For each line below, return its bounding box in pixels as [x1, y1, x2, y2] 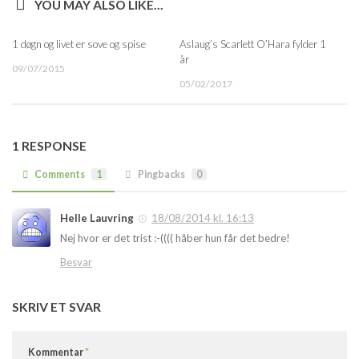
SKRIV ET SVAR [12, 298, 101, 314]
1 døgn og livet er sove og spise [12, 38, 146, 51]
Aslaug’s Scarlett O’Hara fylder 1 [179, 38, 326, 51]
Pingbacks [137, 168, 185, 181]
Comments [34, 168, 86, 181]
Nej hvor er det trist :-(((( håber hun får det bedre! [60, 231, 290, 244]
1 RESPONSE [12, 137, 87, 153]
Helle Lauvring [60, 212, 134, 225]
